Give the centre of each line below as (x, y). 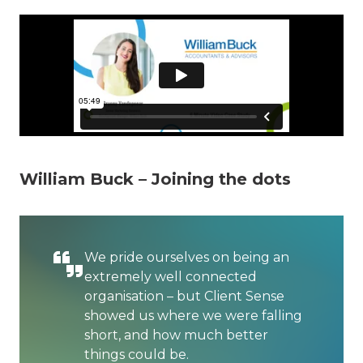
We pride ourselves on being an (187, 257)
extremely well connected (171, 277)
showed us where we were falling (193, 316)
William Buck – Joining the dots (155, 179)
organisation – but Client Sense (184, 296)
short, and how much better (176, 335)
